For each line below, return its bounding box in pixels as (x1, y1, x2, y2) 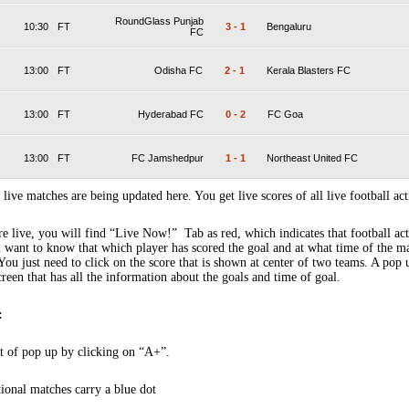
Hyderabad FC (138, 109, 204, 120)
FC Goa (267, 109, 303, 120)
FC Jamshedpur (131, 152, 204, 163)
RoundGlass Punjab (115, 16, 204, 26)
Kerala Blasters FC (267, 65, 351, 76)
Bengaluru (267, 21, 311, 32)
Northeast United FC (267, 152, 358, 163)
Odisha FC (154, 65, 203, 76)
